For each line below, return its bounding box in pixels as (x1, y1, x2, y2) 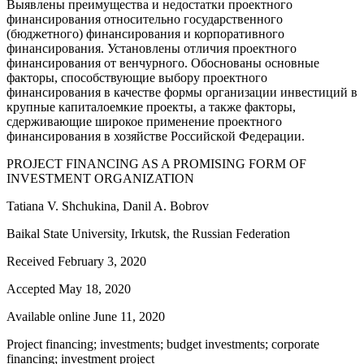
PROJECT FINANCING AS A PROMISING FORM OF (6, 156, 306, 171)
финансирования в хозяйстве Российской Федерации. (6, 128, 305, 143)
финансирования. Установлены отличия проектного (6, 41, 297, 55)
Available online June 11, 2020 (6, 309, 165, 323)
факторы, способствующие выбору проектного (6, 70, 267, 84)
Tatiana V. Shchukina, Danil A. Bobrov (6, 198, 209, 213)
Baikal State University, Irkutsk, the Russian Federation (6, 226, 290, 240)
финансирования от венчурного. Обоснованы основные (6, 55, 319, 70)
